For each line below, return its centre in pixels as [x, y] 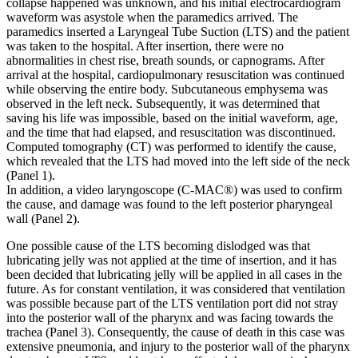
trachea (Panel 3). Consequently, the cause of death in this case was [175, 332]
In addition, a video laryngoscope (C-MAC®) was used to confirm [174, 189]
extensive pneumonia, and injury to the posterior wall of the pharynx [178, 346]
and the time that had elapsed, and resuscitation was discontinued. [171, 132]
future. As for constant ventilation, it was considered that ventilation [176, 288]
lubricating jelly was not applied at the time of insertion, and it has [171, 260]
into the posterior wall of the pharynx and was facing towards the [170, 317]
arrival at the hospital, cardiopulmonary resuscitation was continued [175, 74]
